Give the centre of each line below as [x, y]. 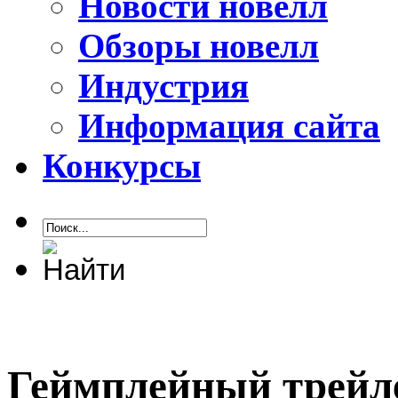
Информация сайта [229, 126]
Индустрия [163, 86]
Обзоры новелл [199, 46]
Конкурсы [122, 166]
